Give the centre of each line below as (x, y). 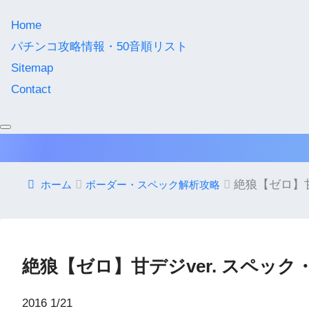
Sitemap (32, 68)
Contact (31, 90)
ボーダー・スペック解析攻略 (153, 185)
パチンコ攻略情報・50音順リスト (99, 47)
